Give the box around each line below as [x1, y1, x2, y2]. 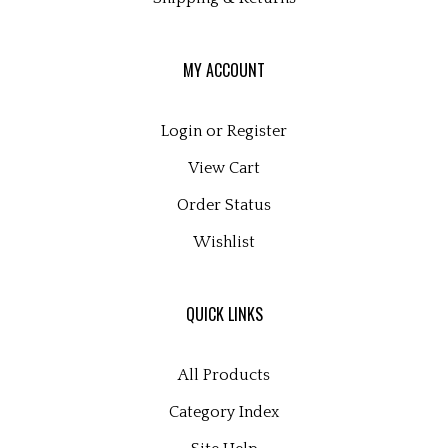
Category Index [169, 403, 279, 421]
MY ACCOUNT [183, 58, 265, 82]
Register [227, 122, 287, 140]
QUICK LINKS [185, 302, 263, 326]
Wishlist [193, 233, 255, 251]
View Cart [188, 159, 260, 177]
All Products [178, 366, 270, 384]
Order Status [177, 196, 271, 214]
